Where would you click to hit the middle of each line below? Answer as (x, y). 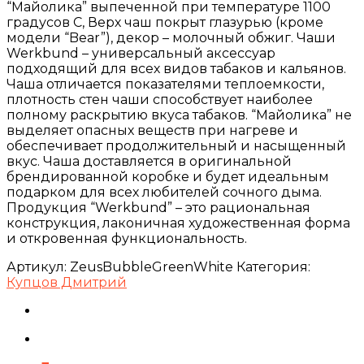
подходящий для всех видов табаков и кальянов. (176, 68)
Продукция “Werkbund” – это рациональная (158, 207)
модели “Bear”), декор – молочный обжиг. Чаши (171, 37)
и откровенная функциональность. (127, 238)
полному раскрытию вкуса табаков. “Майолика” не (179, 115)
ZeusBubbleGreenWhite (152, 266)
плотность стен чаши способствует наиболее (160, 99)
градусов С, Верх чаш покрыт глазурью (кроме (165, 22)
